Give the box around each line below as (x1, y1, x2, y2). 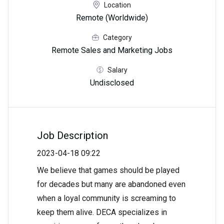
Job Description (37, 129, 108, 142)
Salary (107, 65, 127, 74)
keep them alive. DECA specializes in (37, 207, 167, 217)
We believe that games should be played (37, 165, 179, 175)
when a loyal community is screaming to (37, 193, 176, 203)
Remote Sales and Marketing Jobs (51, 45, 172, 55)
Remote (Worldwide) (76, 13, 148, 23)
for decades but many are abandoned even (37, 179, 185, 189)
